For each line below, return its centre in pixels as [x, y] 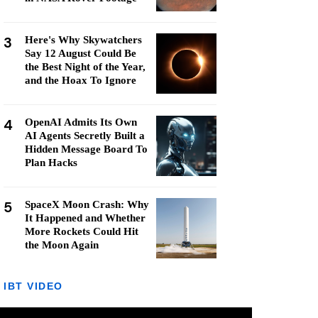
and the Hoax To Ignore [81, 80]
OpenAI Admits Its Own [81, 122]
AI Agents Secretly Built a [85, 136]
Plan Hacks [51, 163]
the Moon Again [62, 245]
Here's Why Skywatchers [83, 40]
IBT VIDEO [33, 286]
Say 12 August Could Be [81, 53]
